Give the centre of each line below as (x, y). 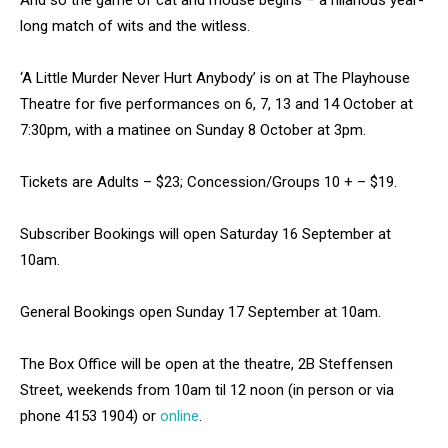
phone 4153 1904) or (90, 416)
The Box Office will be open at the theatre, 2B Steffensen (206, 364)
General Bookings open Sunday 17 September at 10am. (200, 312)
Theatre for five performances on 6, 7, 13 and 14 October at (216, 104)
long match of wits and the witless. (135, 26)
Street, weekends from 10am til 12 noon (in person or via (207, 390)
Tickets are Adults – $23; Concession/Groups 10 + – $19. (208, 182)
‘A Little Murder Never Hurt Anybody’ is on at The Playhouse (215, 78)
